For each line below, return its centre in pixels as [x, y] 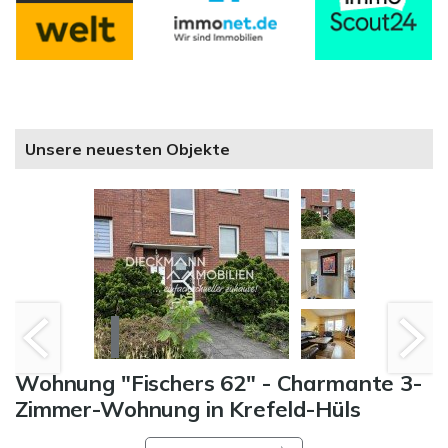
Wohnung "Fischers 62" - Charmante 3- [218, 383]
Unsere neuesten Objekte [127, 149]
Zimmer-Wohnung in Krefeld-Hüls [188, 409]
